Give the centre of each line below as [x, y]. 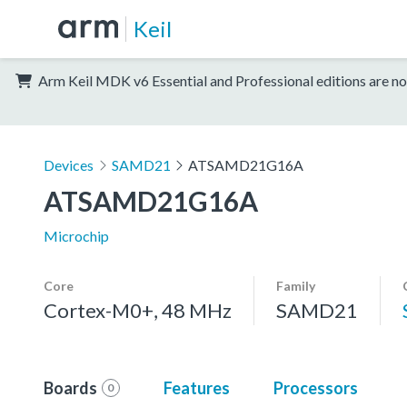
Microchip [76, 235]
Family [296, 285]
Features [196, 387]
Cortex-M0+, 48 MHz [138, 310]
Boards [70, 387]
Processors [315, 387]
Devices [69, 164]
